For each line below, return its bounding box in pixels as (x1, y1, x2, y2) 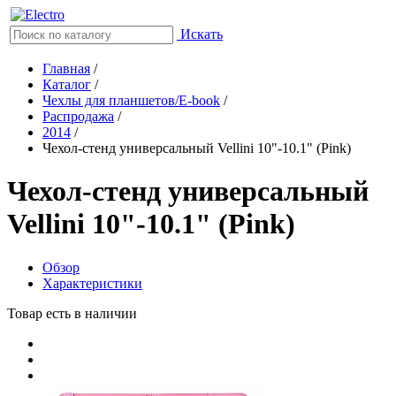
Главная (42, 61, 90, 76)
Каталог (42, 77, 91, 92)
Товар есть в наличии (7, 305, 137, 321)
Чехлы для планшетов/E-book (42, 93, 220, 108)
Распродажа (42, 109, 114, 124)
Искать (180, 27, 223, 42)
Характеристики (42, 275, 142, 291)
